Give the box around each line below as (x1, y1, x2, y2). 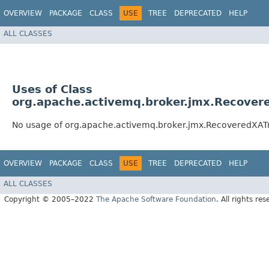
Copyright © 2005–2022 (4, 195, 96, 204)
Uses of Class (12, 83, 92, 95)
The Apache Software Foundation (96, 195, 216, 204)
